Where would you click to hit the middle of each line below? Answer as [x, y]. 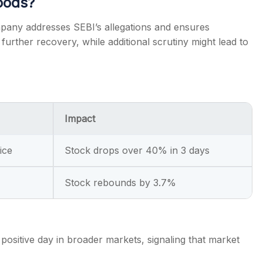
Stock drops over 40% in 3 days [137, 151]
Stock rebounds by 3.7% [120, 183]
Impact [80, 119]
